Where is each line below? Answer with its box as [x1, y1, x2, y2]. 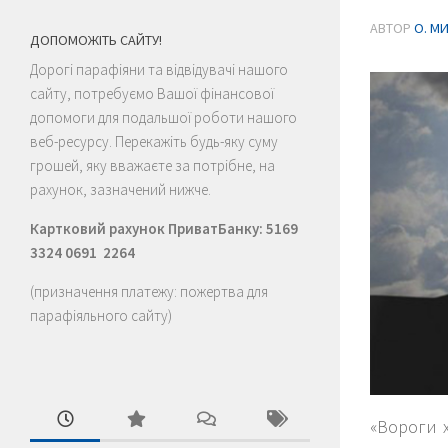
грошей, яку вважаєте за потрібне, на [30, 155, 275, 175]
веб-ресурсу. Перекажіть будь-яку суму [30, 131, 278, 151]
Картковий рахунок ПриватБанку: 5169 [30, 218, 298, 238]
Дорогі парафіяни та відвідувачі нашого [30, 59, 288, 79]
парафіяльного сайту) [30, 305, 172, 325]
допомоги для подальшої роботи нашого [30, 107, 297, 127]
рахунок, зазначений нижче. [30, 179, 211, 199]
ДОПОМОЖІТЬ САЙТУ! [30, 30, 162, 49]
